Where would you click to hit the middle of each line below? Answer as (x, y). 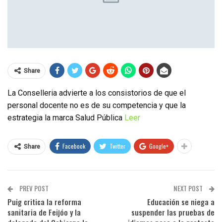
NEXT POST (189, 188)
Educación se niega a (181, 201)
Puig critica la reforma (44, 201)
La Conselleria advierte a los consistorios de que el (97, 93)
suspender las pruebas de (173, 212)
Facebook (74, 146)
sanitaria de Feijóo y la (44, 212)
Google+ (159, 146)
